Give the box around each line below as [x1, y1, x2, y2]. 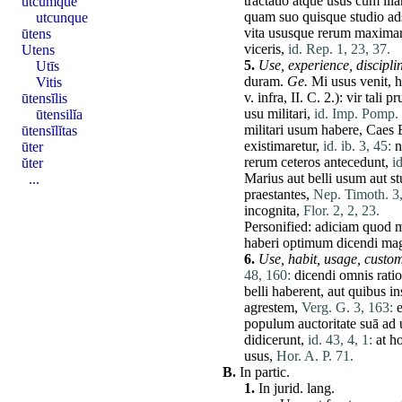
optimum [283, 235, 333, 251]
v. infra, [244, 90, 291, 106]
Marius [244, 170, 284, 187]
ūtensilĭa [36, 106, 83, 122]
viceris [244, 41, 281, 57]
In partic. [236, 364, 290, 380]
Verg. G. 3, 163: [301, 300, 393, 316]
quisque [302, 9, 346, 25]
